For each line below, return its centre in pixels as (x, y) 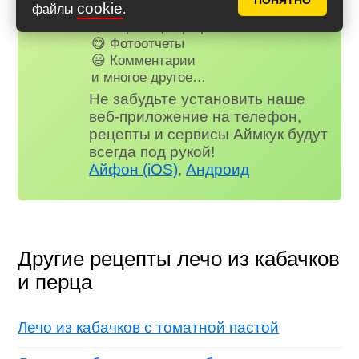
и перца (55, 282)
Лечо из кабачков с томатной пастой (149, 327)
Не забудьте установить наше (198, 99)
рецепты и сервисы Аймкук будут (209, 135)
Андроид (218, 170)
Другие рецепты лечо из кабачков (179, 259)
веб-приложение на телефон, (196, 117)
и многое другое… (149, 77)
